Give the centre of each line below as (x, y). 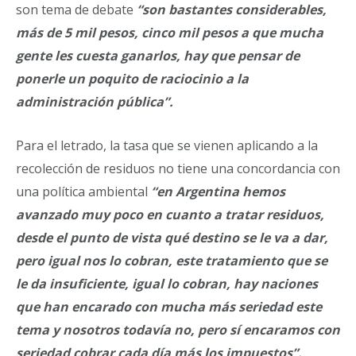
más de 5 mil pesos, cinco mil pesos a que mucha (170, 33)
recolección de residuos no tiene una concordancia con (178, 168)
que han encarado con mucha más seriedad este (169, 307)
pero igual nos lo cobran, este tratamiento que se (172, 261)
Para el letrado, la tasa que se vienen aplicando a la (167, 145)
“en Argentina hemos (218, 192)
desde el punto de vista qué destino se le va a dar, (172, 238)
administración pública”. (95, 102)
